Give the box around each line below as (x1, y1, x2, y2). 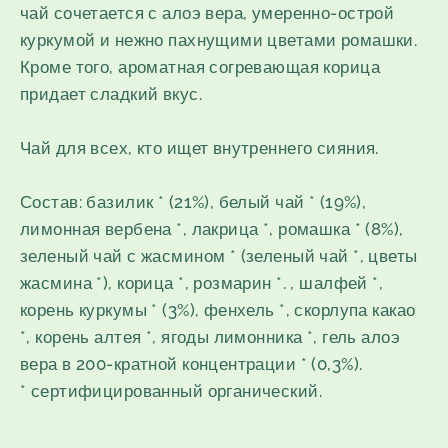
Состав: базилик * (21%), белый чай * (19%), (20, 192, 367, 213)
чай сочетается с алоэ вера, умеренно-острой (20, 3, 395, 24)
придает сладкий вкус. (20, 84, 202, 105)
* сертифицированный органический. (20, 381, 323, 402)
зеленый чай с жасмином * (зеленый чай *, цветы (20, 246, 418, 267)
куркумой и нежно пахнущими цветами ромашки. (20, 30, 418, 51)
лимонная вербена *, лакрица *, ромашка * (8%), (20, 219, 404, 240)
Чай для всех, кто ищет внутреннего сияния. (20, 138, 379, 159)
